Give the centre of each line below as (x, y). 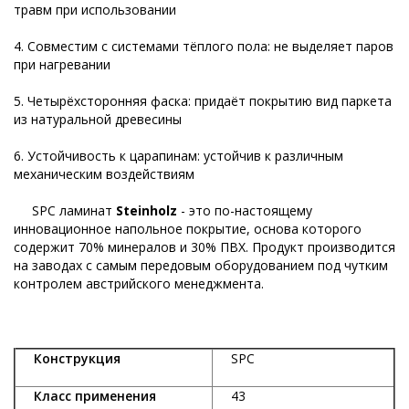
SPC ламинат (65, 211)
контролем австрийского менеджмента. (139, 284)
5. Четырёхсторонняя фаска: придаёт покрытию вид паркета (203, 101)
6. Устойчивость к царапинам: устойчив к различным (178, 156)
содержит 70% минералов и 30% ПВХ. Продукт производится (204, 247)
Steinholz (147, 211)
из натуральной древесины (98, 120)
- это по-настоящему (245, 211)
